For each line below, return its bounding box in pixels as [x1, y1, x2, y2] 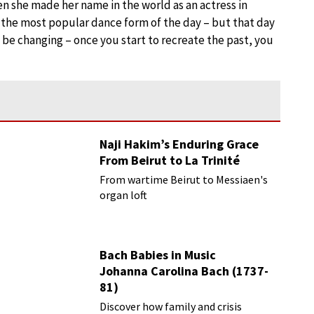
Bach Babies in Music [100, 247, 217, 263]
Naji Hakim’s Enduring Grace [100, 136, 259, 152]
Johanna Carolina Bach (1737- [100, 263, 269, 279]
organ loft [100, 188, 148, 202]
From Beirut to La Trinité [100, 152, 240, 168]
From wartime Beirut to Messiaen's [100, 172, 268, 186]
